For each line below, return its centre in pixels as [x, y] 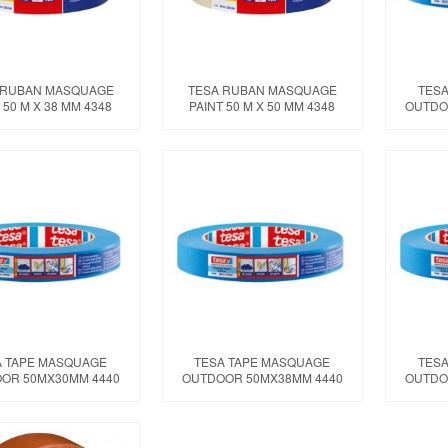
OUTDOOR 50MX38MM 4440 [262, 378]
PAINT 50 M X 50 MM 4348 [262, 105]
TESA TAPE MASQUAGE [262, 362]
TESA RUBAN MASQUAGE [262, 89]
